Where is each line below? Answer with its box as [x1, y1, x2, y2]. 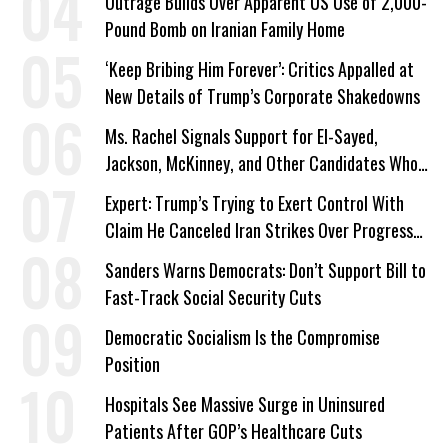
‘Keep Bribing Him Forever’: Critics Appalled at [105, 56, 414, 82]
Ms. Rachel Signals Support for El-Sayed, [105, 123, 378, 149]
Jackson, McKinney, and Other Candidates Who [105, 150, 418, 176]
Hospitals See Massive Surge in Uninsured [105, 391, 385, 417]
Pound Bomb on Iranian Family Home [105, 16, 345, 42]
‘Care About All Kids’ [105, 177, 241, 203]
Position [105, 351, 160, 377]
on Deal [105, 244, 154, 270]
